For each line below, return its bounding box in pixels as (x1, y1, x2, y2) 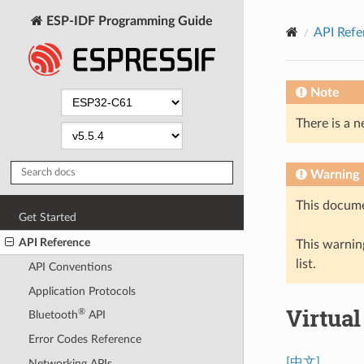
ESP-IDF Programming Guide (43, 14, 213, 28)
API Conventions (28, 261, 112, 274)
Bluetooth (28, 309, 78, 322)
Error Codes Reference (28, 333, 141, 346)
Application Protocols (28, 284, 136, 297)
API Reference (19, 236, 91, 249)
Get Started (19, 210, 77, 223)
